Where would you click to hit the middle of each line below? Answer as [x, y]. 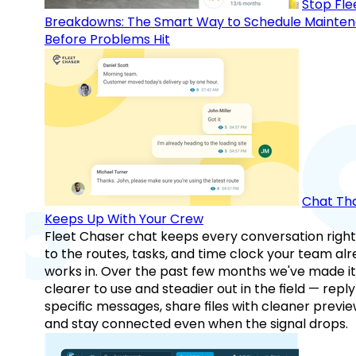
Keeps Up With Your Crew [124, 219]
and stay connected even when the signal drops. [196, 324]
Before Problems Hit [107, 40]
